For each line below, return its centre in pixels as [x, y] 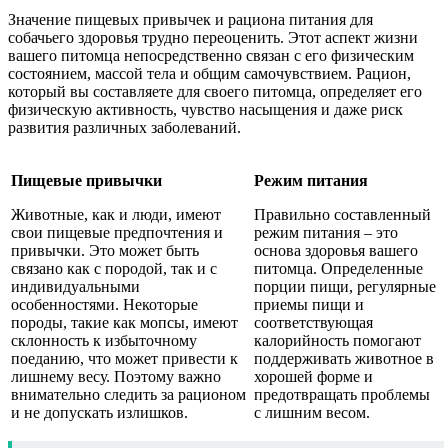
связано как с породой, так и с [114, 268]
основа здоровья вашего [336, 250]
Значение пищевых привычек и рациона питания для [190, 19]
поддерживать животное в [344, 358]
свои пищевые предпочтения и [117, 232]
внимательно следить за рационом [128, 394]
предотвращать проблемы [342, 394]
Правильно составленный [342, 214]
